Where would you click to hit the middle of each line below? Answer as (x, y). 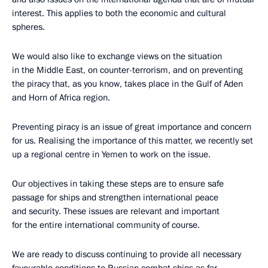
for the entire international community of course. (106, 225)
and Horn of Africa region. (61, 98)
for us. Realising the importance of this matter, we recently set (133, 141)
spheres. (28, 27)
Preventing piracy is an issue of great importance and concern (132, 127)
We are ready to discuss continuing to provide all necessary (127, 254)
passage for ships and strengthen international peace (115, 197)
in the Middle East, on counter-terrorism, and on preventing (127, 70)
